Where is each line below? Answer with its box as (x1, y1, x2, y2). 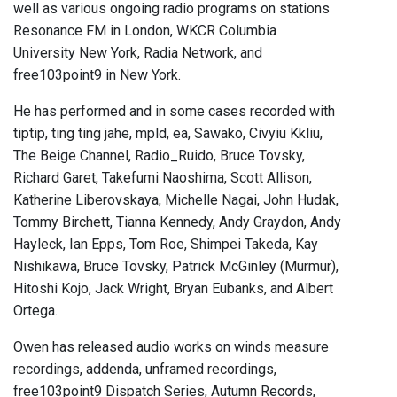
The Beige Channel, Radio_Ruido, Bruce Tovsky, (13, 147, 305, 165)
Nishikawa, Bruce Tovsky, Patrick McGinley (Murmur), (13, 258, 339, 276)
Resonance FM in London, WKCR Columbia (13, 22, 276, 40)
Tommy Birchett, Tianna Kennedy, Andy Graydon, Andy (13, 214, 341, 231)
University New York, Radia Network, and (13, 44, 262, 62)
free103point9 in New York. (13, 66, 181, 84)
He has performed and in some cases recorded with (13, 103, 335, 121)
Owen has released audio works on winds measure (13, 339, 329, 356)
